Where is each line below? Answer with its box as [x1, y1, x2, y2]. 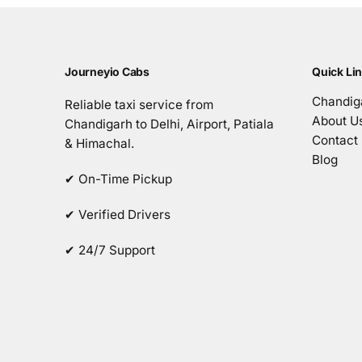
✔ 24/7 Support [65, 242, 155, 258]
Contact [312, 132, 358, 148]
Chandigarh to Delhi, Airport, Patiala [65, 116, 274, 132]
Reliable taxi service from [65, 96, 213, 112]
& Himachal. [65, 135, 134, 151]
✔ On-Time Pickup [65, 170, 172, 187]
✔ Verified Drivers [65, 206, 170, 222]
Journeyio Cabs [65, 64, 150, 78]
